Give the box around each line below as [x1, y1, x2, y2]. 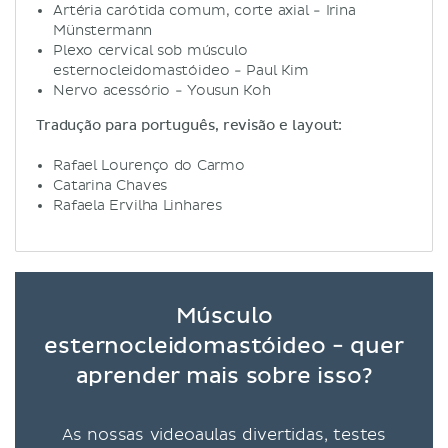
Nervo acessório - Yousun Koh [53, 81, 271, 99]
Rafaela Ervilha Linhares [53, 196, 222, 214]
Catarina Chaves [53, 176, 168, 194]
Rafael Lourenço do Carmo [53, 156, 245, 174]
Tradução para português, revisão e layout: [36, 118, 343, 133]
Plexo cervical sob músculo [53, 41, 248, 59]
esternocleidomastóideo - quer [44, 335, 404, 358]
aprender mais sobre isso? [75, 365, 373, 388]
